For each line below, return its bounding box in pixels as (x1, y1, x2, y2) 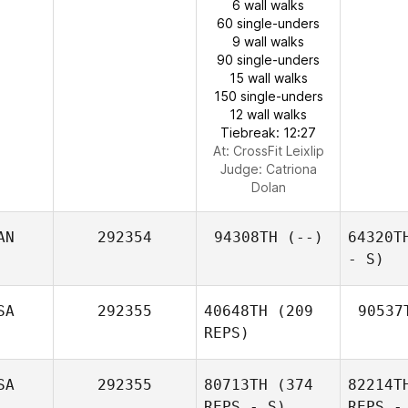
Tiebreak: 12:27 (220, 125, 316, 140)
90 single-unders (217, 52, 320, 67)
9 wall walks (232, 34, 304, 49)
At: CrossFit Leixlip (212, 143, 324, 158)
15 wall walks (229, 70, 308, 86)
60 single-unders (217, 15, 320, 31)
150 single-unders (213, 88, 323, 104)
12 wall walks (229, 107, 307, 122)
